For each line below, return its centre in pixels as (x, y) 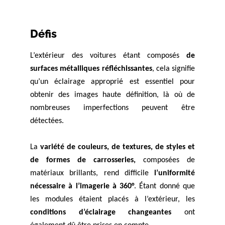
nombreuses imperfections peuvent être (113, 108)
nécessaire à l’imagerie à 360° (82, 187)
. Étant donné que (165, 187)
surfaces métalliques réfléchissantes (91, 69)
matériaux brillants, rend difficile (92, 174)
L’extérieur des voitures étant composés (108, 56)
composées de (165, 160)
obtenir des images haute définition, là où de (113, 95)
